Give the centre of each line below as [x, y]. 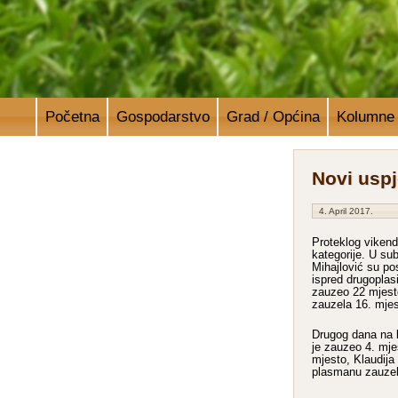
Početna [72, 116]
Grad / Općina [273, 116]
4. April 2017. [346, 211]
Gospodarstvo [163, 116]
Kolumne [365, 116]
